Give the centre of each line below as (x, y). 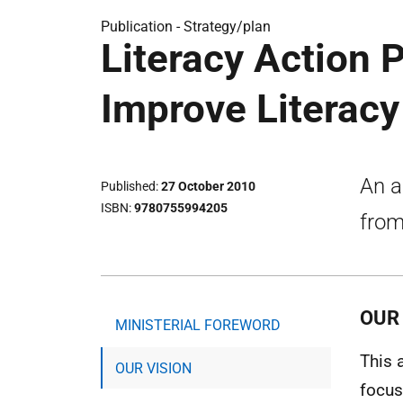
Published (128, 187)
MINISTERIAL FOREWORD (198, 325)
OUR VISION (153, 368)
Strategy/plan (227, 27)
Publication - (142, 27)
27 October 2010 (208, 187)
